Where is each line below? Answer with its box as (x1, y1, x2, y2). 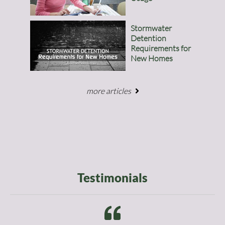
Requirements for (131, 43, 191, 53)
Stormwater (131, 23, 172, 33)
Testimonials (77, 170, 148, 185)
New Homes (131, 53, 173, 63)
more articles (86, 86, 131, 96)
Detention (131, 33, 166, 43)
